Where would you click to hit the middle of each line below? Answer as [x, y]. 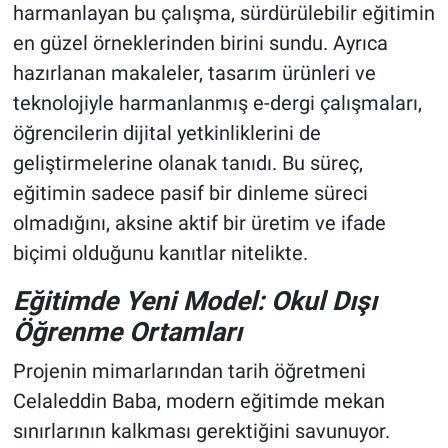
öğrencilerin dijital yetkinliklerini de [166, 133]
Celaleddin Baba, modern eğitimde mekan [198, 400]
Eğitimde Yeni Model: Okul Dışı [194, 301]
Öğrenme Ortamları [127, 332]
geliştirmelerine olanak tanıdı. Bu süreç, [187, 163]
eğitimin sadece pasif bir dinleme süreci [190, 193]
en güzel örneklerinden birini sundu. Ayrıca [200, 43]
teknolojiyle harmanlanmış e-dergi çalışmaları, [217, 103]
